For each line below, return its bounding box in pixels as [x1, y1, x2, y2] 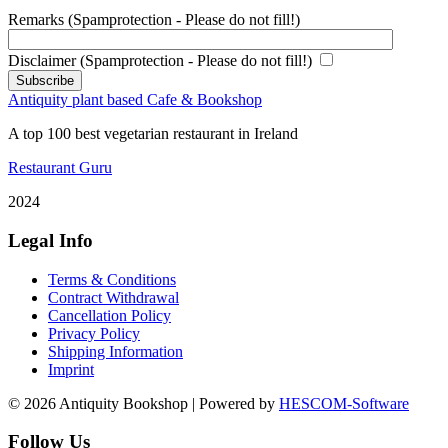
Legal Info [8, 229, 93, 251]
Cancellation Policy [48, 306, 171, 324]
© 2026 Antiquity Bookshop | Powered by [8, 394, 279, 412]
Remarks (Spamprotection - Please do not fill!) [8, 11, 300, 29]
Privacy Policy [48, 324, 140, 342]
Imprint [48, 360, 94, 378]
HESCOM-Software [279, 394, 409, 412]
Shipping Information [48, 342, 183, 360]
